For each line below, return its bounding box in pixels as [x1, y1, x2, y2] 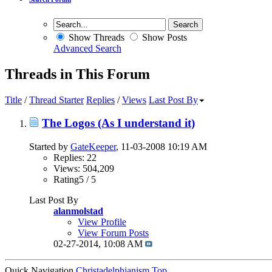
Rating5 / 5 [53, 174, 96, 185]
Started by [29, 141, 70, 152]
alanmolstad [53, 206, 103, 217]
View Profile [78, 217, 126, 228]
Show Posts [140, 32, 187, 42]
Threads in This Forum [5, 66, 150, 82]
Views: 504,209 [53, 163, 114, 174]
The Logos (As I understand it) [42, 117, 195, 130]
